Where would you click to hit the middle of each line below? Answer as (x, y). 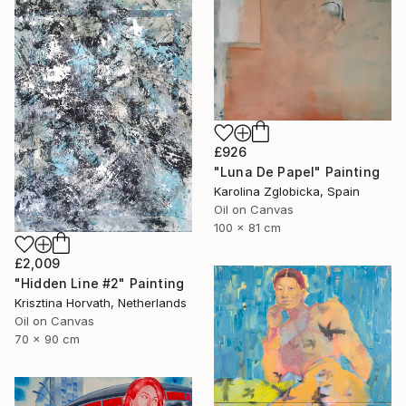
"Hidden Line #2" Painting (99, 283)
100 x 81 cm (247, 228)
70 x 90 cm (47, 338)
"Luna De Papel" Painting (297, 172)
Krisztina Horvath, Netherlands (101, 302)
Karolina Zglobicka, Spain (287, 192)
